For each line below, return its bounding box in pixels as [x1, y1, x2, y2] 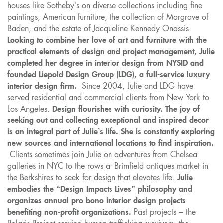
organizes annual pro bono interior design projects [7, 195, 186, 205]
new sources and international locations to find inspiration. [7, 138, 214, 148]
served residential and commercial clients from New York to [7, 92, 209, 103]
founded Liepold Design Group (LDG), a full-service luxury [7, 69, 210, 79]
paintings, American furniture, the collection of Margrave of [7, 12, 208, 22]
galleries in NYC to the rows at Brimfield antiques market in [7, 161, 208, 171]
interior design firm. [7, 81, 77, 91]
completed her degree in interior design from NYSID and [7, 58, 204, 68]
